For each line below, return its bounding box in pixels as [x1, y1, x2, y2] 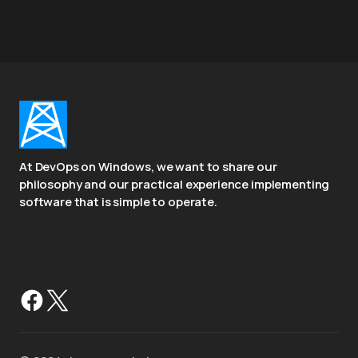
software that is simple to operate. [19, 193, 217, 210]
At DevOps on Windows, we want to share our [19, 158, 277, 175]
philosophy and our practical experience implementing [19, 176, 330, 193]
